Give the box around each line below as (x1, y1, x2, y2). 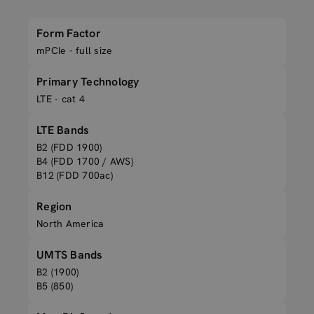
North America (36, 217, 104, 230)
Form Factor (36, 26, 101, 41)
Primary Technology (36, 74, 139, 89)
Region (36, 199, 72, 214)
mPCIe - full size (36, 44, 113, 57)
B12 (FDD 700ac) (36, 169, 113, 182)
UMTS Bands (36, 247, 103, 262)
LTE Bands (36, 123, 90, 137)
